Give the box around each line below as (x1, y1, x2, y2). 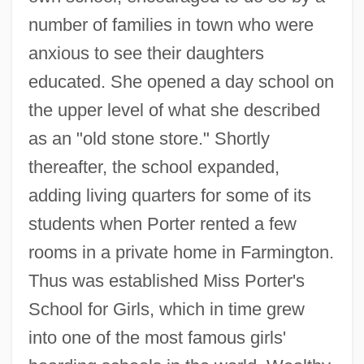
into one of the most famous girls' (28, 327, 286, 348)
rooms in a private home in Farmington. (28, 241, 334, 262)
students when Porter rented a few (28, 213, 297, 234)
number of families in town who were (28, 14, 314, 35)
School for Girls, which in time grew (28, 298, 305, 319)
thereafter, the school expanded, (28, 156, 279, 177)
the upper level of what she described (28, 99, 320, 120)
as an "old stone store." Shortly (28, 128, 270, 149)
